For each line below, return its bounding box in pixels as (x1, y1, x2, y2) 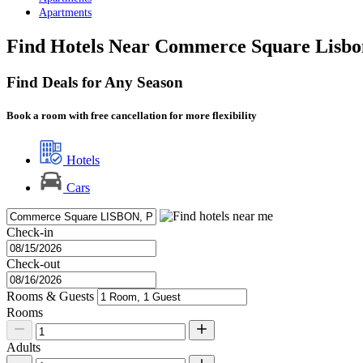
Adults (6, 340, 41, 355)
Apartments (39, 6, 92, 19)
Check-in (6, 225, 53, 240)
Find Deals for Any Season (6, 73, 183, 91)
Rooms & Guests (6, 289, 94, 304)
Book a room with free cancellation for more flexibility (6, 109, 257, 122)
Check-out (6, 257, 60, 271)
